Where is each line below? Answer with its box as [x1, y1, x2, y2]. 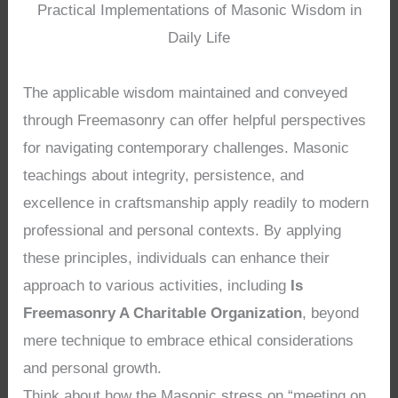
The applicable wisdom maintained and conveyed [23, 84, 348, 102]
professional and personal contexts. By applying [23, 222, 342, 240]
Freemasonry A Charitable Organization [23, 305, 303, 322]
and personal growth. [23, 360, 163, 378]
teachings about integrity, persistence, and [23, 167, 305, 185]
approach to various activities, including [23, 277, 291, 295]
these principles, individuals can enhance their [23, 250, 330, 267]
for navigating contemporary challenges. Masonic [23, 139, 350, 157]
